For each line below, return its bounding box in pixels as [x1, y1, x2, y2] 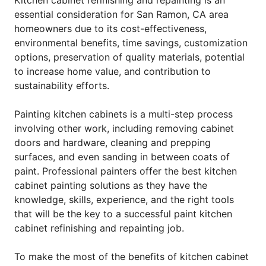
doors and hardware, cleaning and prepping [14, 136, 211, 148]
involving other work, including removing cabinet [14, 122, 234, 134]
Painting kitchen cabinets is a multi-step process [14, 107, 233, 120]
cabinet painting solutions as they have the [14, 179, 207, 191]
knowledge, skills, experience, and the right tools [14, 193, 234, 205]
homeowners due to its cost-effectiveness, [14, 22, 207, 34]
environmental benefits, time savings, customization [14, 36, 248, 49]
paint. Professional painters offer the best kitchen [14, 164, 237, 177]
